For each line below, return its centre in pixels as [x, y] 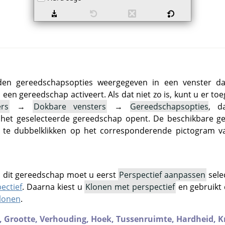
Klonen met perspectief [130, 187]
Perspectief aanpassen [162, 175]
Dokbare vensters [70, 106]
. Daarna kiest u [53, 187]
